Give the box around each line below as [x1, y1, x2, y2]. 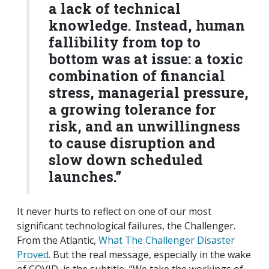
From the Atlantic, [17, 234, 98, 247]
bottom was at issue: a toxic [49, 49, 243, 68]
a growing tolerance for [49, 100, 216, 119]
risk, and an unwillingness [49, 116, 240, 136]
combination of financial [49, 66, 225, 85]
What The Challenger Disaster [98, 234, 235, 247]
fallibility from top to [49, 32, 201, 52]
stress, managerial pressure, [49, 83, 249, 102]
